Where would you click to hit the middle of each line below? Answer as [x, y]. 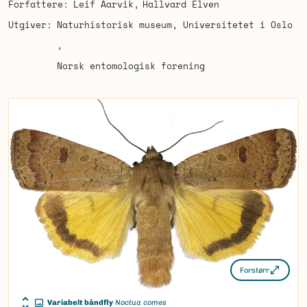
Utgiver [27, 25]
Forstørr [255, 270]
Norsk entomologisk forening [131, 66]
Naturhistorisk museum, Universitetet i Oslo [174, 25]
